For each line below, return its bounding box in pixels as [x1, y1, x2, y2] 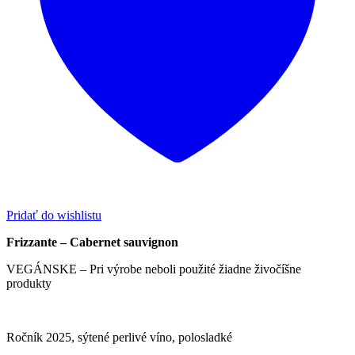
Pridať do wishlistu [6, 208, 101, 223]
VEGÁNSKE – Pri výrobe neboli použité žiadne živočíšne [6, 262, 301, 277]
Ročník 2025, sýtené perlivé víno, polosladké [6, 330, 232, 345]
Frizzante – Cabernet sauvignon [6, 235, 178, 250]
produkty [6, 277, 52, 291]
